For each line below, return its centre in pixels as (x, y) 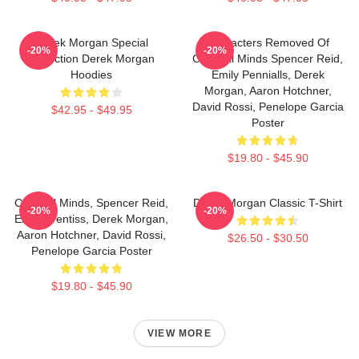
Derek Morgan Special (91, 42)
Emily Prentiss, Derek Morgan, (91, 219)
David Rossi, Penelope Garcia (268, 107)
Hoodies (91, 75)
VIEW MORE (179, 333)
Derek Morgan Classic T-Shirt (268, 203)
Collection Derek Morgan (91, 58)
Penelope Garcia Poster (91, 251)
